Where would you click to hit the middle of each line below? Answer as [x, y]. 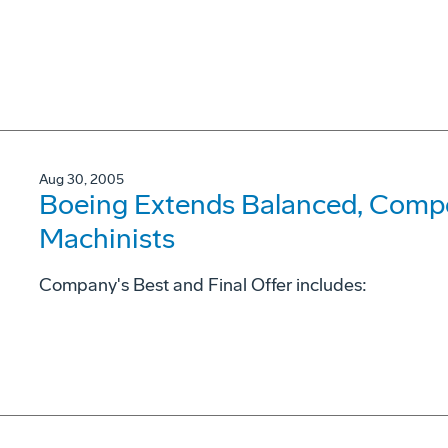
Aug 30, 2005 [81, 179]
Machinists [107, 238]
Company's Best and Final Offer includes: [203, 285]
